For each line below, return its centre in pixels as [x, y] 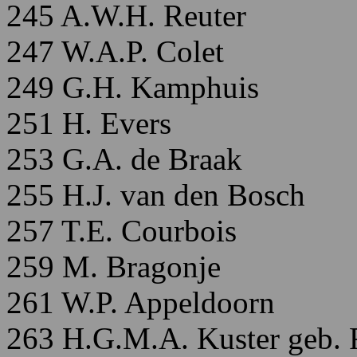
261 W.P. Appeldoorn [141, 302]
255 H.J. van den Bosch [156, 195]
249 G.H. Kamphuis [133, 87]
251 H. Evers [89, 123]
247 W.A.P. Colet [115, 51]
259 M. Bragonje [114, 267]
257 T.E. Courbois [122, 231]
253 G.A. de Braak [124, 159]
